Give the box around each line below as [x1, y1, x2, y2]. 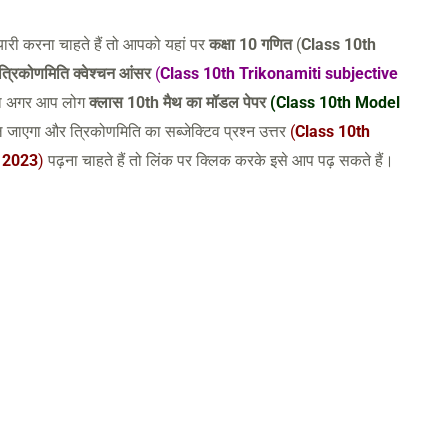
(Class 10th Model [266, 93, 400, 113]
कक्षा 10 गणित [209, 35, 292, 55]
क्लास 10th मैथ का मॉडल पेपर [89, 93, 266, 113]
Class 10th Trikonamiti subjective [160, 64, 398, 84]
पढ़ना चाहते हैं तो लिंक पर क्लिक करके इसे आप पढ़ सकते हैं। [44, 151, 394, 171]
